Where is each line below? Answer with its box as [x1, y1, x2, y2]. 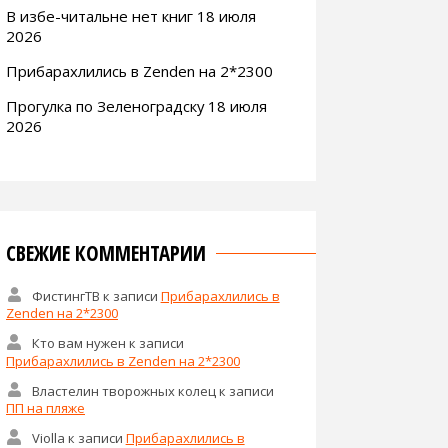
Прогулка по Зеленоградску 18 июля [6, 95, 267, 116]
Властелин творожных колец [31, 381, 216, 400]
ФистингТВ [31, 286, 100, 305]
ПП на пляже [6, 399, 85, 418]
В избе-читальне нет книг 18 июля [6, 5, 256, 26]
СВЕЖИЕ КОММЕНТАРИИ [6, 238, 206, 267]
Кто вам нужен [31, 333, 126, 352]
